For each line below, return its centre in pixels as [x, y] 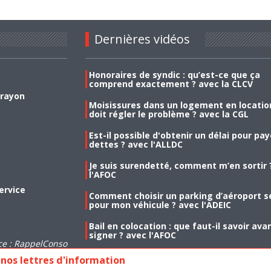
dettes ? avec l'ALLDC [135, 145]
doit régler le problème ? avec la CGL [168, 114]
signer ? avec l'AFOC [132, 235]
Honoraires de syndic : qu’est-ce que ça [174, 75]
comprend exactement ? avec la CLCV [171, 84]
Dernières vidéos [142, 39]
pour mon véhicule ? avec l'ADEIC [160, 205]
